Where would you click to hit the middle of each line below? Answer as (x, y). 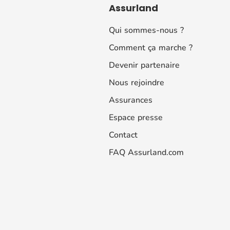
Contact (123, 135)
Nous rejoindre (137, 82)
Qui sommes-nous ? (146, 30)
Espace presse (136, 117)
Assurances (131, 100)
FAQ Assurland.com (146, 152)
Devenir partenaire (144, 65)
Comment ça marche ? (151, 47)
